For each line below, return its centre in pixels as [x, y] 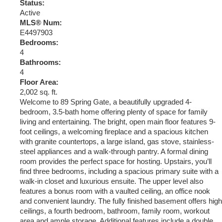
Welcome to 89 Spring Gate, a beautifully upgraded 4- [106, 102]
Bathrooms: [40, 62]
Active [30, 13]
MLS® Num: [41, 23]
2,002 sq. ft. [39, 92]
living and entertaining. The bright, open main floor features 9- [118, 122]
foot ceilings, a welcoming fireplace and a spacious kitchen [114, 132]
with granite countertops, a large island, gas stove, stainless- [117, 141]
